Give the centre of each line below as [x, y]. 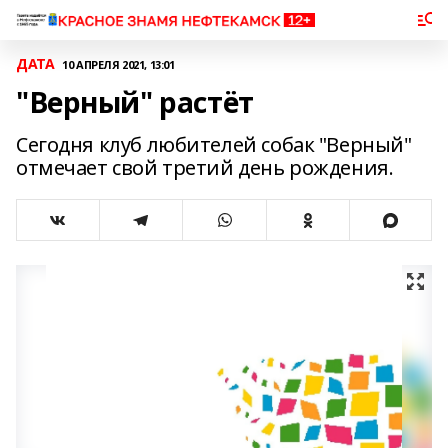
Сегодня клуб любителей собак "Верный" [214, 144]
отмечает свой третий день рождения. [205, 167]
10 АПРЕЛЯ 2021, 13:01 [118, 64]
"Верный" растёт [135, 102]
